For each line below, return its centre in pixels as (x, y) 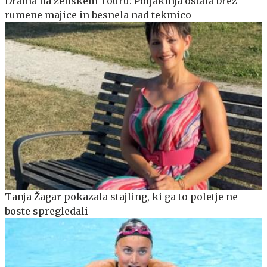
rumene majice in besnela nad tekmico (98, 15)
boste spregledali (46, 211)
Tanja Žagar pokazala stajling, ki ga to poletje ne (121, 196)
